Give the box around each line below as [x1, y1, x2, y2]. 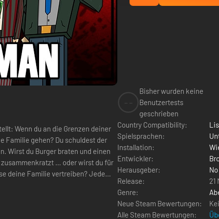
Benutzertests [139, 98, 183, 107]
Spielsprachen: [117, 131, 165, 140]
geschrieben [139, 109, 178, 118]
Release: [117, 176, 145, 185]
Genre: [117, 188, 138, 197]
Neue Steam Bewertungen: [117, 199, 202, 208]
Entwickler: [117, 154, 153, 163]
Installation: [117, 143, 154, 152]
